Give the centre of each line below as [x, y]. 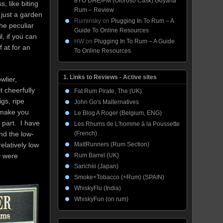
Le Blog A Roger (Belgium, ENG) [118, 113]
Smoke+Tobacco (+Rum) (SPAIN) [119, 177]
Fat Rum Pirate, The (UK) [108, 91]
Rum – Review [94, 10]
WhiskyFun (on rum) [101, 199]
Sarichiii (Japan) [96, 166]
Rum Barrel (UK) [97, 155]
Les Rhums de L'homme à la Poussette [127, 124]
